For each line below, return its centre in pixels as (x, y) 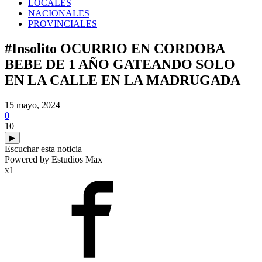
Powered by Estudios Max (54, 159)
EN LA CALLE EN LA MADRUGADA (123, 80)
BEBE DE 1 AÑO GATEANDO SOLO (120, 64)
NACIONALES (59, 13)
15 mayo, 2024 (32, 105)
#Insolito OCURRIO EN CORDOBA (115, 48)
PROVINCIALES (63, 24)
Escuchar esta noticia (43, 149)
